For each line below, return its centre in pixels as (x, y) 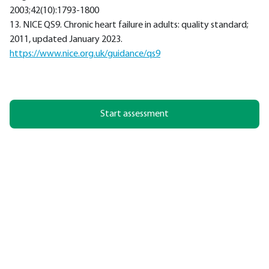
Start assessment (134, 114)
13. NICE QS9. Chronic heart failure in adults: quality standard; (129, 25)
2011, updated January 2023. (66, 39)
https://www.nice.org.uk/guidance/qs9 (85, 54)
